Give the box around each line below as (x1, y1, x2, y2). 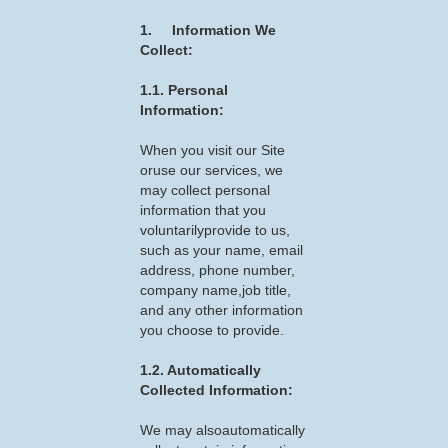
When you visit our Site (140, 142, 285, 158)
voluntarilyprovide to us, (140, 222, 290, 238)
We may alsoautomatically (140, 422, 305, 438)
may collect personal (140, 182, 270, 198)
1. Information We (140, 22, 276, 38)
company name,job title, (140, 282, 291, 298)
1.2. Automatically (140, 362, 261, 378)
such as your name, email (140, 242, 303, 258)
